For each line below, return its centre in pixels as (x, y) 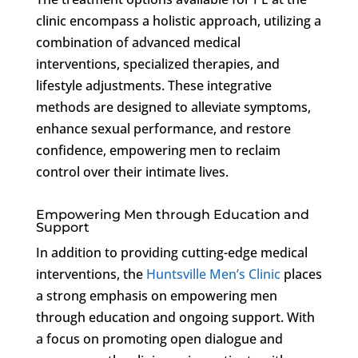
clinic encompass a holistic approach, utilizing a (178, 20)
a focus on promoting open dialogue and (159, 338)
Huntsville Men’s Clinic (213, 274)
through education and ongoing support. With (175, 317)
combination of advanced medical (138, 42)
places (301, 274)
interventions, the (91, 274)
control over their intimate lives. (132, 171)
